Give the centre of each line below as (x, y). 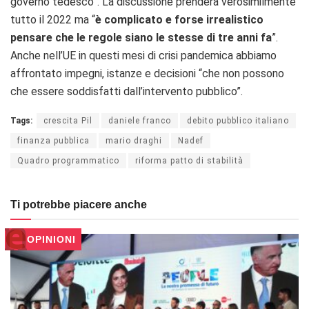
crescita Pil (68, 121)
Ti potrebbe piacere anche (79, 205)
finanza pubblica (53, 141)
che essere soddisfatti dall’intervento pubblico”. (127, 92)
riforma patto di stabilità (189, 161)
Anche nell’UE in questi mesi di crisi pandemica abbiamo (143, 56)
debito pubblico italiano (238, 121)
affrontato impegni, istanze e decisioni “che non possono (147, 74)
